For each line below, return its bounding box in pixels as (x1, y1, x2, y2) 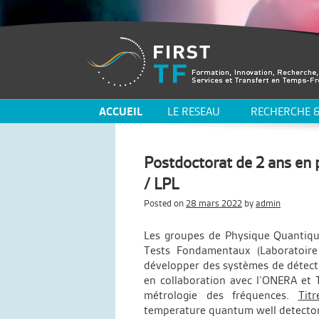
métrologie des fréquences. (144, 288, 298, 302)
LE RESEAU (167, 105, 220, 118)
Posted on (144, 198, 186, 209)
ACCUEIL (99, 105, 142, 118)
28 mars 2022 (186, 198, 242, 209)
